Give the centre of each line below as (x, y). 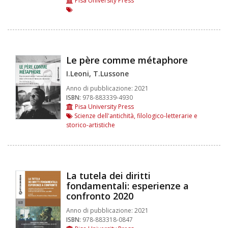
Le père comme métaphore (127, 60)
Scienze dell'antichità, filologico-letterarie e (135, 116)
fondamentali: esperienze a (127, 186)
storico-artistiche (91, 125)
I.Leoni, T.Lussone (97, 73)
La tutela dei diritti (108, 175)
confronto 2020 (100, 196)
